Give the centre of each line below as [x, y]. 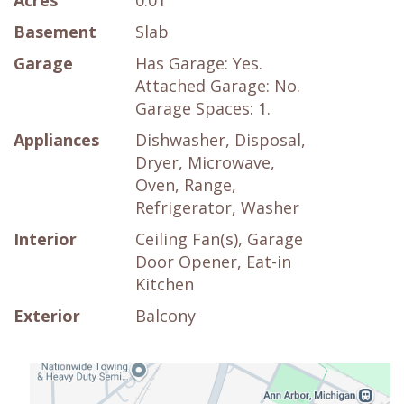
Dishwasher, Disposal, [220, 140]
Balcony [165, 316]
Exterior [47, 316]
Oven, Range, [186, 185]
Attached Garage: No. [218, 86]
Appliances [56, 140]
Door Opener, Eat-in [213, 262]
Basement [55, 32]
